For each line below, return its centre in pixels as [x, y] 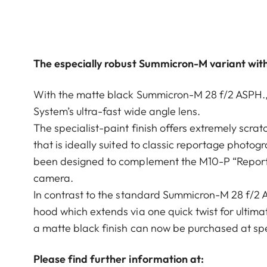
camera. [54, 178]
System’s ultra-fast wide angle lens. [117, 111]
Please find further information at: [119, 259]
